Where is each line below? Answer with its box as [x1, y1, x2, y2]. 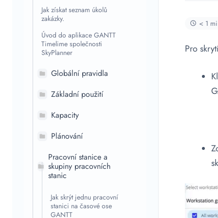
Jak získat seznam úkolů [41, 5, 107, 15]
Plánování [51, 130, 83, 142]
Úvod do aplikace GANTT [41, 30, 116, 40]
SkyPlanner [41, 48, 73, 57]
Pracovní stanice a [48, 151, 108, 163]
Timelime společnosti [41, 39, 102, 49]
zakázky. [41, 14, 64, 23]
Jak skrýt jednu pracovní [51, 192, 118, 202]
